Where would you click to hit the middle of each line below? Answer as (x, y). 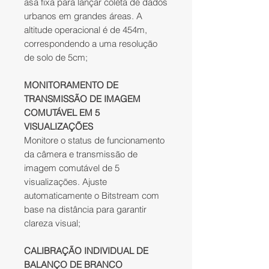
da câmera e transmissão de (81, 154)
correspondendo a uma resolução (91, 44)
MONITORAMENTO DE (71, 85)
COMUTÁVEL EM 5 (62, 113)
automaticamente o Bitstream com (92, 196)
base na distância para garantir (85, 210)
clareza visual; (52, 223)
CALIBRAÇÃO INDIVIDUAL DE (86, 251)
